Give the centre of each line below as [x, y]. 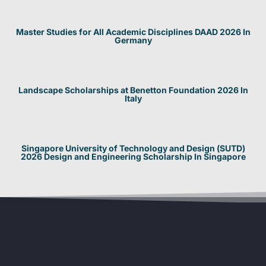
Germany [133, 40]
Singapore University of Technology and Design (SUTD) [133, 148]
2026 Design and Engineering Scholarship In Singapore [133, 157]
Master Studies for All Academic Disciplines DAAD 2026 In [133, 32]
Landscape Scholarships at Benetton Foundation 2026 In [133, 90]
